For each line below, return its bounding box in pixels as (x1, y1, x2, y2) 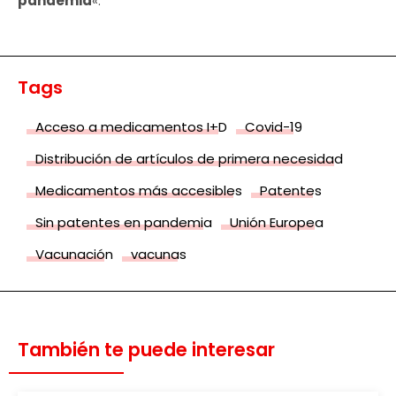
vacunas (131, 244, 187, 263)
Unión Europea (230, 212, 324, 232)
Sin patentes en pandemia (35, 212, 212, 232)
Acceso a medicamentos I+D (35, 117, 227, 136)
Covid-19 (245, 117, 302, 136)
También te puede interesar (18, 336, 275, 362)
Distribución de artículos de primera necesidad (35, 148, 343, 168)
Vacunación (35, 244, 113, 263)
